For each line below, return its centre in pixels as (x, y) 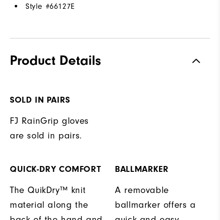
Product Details (55, 61)
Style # (38, 7)
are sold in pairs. (46, 136)
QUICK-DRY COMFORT (55, 169)
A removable (142, 190)
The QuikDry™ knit (48, 190)
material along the (49, 205)
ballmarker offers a (155, 205)
